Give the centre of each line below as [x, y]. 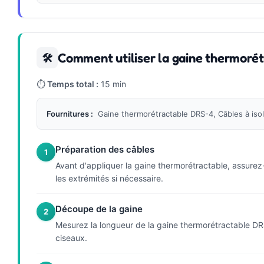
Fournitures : [70, 114]
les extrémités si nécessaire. [109, 179]
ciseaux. [71, 238]
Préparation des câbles [105, 150]
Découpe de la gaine [99, 209]
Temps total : [73, 84]
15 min [112, 84]
